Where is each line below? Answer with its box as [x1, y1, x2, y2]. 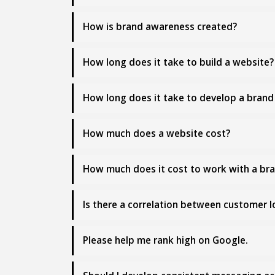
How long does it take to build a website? [83, 56, 274, 69]
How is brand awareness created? [83, 20, 237, 33]
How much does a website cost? [83, 127, 230, 140]
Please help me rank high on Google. [83, 234, 248, 247]
